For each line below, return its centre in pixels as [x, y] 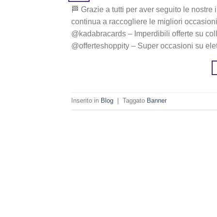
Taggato [135, 101]
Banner [157, 101]
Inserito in [86, 101]
